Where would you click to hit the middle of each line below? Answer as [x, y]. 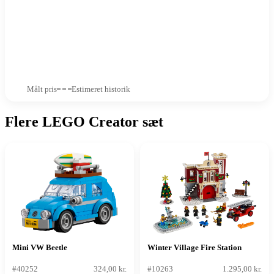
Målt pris [42, 89]
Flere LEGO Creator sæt [84, 121]
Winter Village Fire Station [194, 247]
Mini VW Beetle [40, 247]
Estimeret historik [101, 89]
